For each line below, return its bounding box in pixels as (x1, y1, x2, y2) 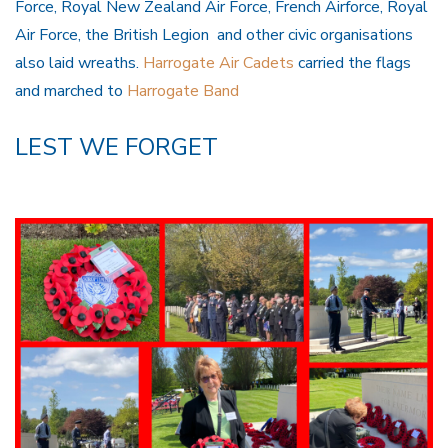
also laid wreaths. (15, 52, 143, 75)
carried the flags (294, 52, 411, 75)
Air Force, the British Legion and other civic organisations (15, 24, 413, 47)
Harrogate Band (127, 80, 239, 103)
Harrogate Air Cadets (143, 52, 294, 75)
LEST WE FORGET (15, 130, 218, 163)
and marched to (15, 80, 127, 103)
